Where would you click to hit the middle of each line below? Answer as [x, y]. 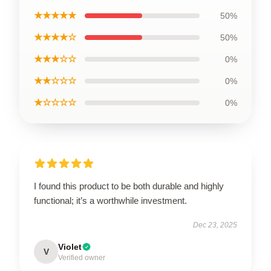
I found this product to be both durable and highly [129, 186]
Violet [70, 247]
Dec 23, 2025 [215, 225]
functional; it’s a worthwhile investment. [110, 200]
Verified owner [82, 257]
